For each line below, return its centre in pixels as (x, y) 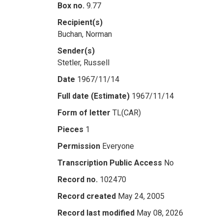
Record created (87, 196)
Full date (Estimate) (94, 96)
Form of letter (84, 113)
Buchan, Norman (85, 34)
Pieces (70, 129)
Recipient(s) (80, 22)
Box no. (71, 6)
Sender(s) (76, 51)
